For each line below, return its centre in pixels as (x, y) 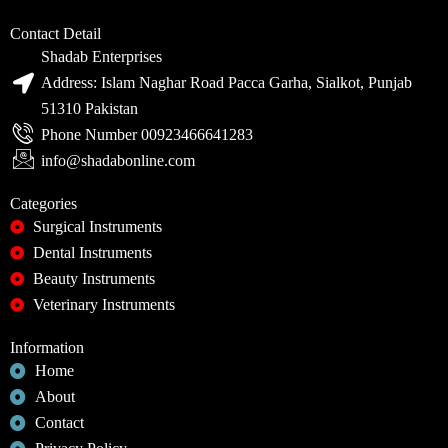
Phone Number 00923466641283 (147, 134)
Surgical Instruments (97, 226)
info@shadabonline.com (118, 160)
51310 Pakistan (90, 108)
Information (47, 347)
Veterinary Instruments (103, 304)
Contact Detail (55, 33)
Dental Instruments (92, 252)
